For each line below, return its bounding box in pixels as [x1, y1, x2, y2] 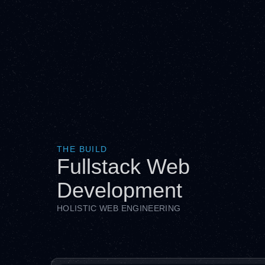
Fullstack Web [57, 154, 190, 179]
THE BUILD [57, 144, 108, 154]
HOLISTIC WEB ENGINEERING [57, 203, 181, 213]
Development [57, 178, 182, 202]
